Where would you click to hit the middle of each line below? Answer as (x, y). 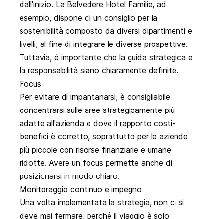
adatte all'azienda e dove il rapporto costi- (98, 123)
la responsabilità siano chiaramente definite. (99, 70)
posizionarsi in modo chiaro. (70, 176)
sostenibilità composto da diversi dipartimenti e (106, 31)
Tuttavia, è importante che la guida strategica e (106, 57)
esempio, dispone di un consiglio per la (88, 17)
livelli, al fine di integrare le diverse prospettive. (104, 44)
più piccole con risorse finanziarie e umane (95, 149)
